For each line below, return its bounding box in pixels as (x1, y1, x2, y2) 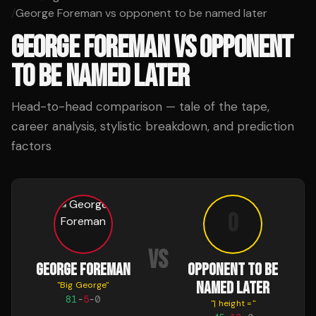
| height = (214, 298, 253, 309)
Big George (59, 279, 107, 291)
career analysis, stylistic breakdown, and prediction (11, 119, 294, 134)
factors (11, 138, 51, 154)
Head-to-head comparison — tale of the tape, (11, 99, 269, 114)
